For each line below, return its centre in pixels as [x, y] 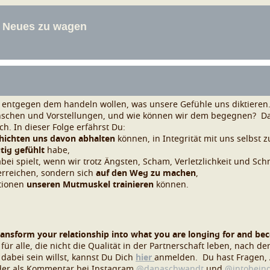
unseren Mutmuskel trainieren [90, 185]
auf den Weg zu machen [145, 174]
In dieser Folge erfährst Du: [70, 128]
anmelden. [176, 258]
